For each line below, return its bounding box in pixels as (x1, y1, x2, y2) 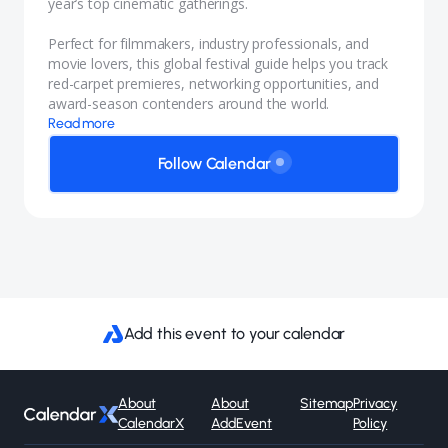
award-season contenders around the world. (48, 94, 330, 113)
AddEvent (211, 415, 273, 432)
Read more (48, 115, 115, 132)
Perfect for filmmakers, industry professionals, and (48, 34, 369, 53)
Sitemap (300, 395, 354, 412)
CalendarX (117, 415, 184, 432)
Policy (353, 415, 388, 432)
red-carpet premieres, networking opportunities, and (48, 74, 379, 93)
